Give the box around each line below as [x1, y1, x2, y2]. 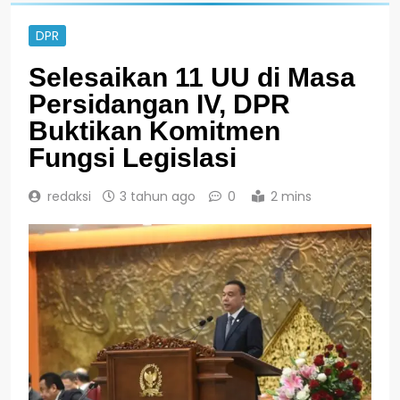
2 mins [271, 187, 312, 205]
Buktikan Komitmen [29, 115, 280, 146]
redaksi [47, 187, 91, 205]
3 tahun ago [120, 187, 196, 205]
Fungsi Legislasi [29, 142, 237, 172]
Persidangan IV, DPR [29, 88, 290, 119]
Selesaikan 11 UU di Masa [29, 62, 355, 92]
